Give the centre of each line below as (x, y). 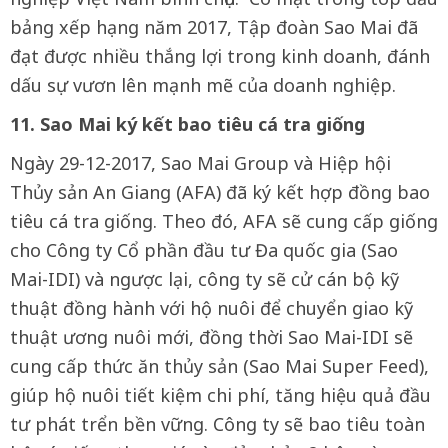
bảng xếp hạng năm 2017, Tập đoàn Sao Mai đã (214, 27)
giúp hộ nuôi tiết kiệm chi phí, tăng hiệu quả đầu (220, 395)
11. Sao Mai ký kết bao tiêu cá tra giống (187, 124)
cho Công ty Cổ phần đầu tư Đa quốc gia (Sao (204, 250)
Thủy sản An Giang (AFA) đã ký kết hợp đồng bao (220, 192)
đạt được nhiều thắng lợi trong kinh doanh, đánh (220, 56)
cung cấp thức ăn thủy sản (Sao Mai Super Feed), (219, 366)
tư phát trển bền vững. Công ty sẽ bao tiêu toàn (217, 424)
